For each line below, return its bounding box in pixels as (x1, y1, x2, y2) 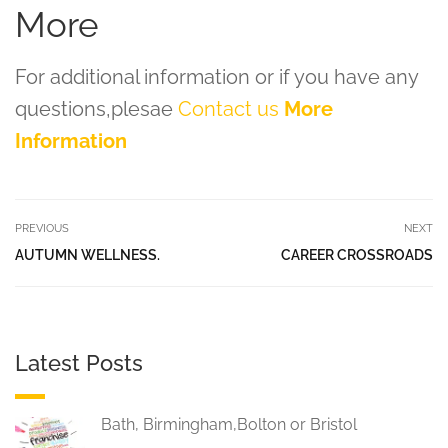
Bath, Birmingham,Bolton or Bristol (101, 415, 357, 434)
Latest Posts (15, 350, 143, 376)
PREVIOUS (15, 222, 69, 235)
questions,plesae (15, 97, 178, 121)
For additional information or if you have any (15, 65, 418, 89)
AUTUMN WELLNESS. (15, 247, 160, 263)
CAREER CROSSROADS (281, 247, 433, 263)
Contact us (178, 97, 279, 121)
